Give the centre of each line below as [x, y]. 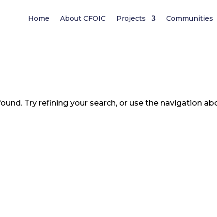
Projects [131, 18]
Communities [190, 18]
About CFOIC [83, 18]
